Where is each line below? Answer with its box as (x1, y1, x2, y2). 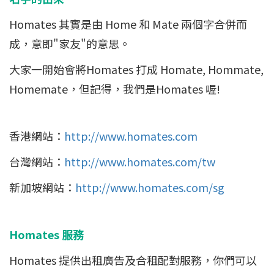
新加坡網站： (9, 179, 75, 195)
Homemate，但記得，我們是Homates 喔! (9, 81, 220, 97)
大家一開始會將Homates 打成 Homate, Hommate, (9, 61, 264, 77)
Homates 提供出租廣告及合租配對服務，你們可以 (9, 252, 257, 268)
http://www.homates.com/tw (64, 154, 215, 169)
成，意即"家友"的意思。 (9, 35, 130, 51)
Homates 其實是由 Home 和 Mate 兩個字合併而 (9, 16, 247, 32)
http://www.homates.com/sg (75, 179, 224, 195)
